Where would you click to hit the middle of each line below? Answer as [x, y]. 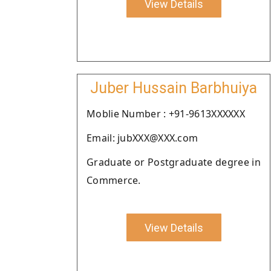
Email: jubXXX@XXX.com [142, 138]
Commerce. [114, 180]
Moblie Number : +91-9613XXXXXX [166, 114]
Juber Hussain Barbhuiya [174, 88]
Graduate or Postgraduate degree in [174, 162]
